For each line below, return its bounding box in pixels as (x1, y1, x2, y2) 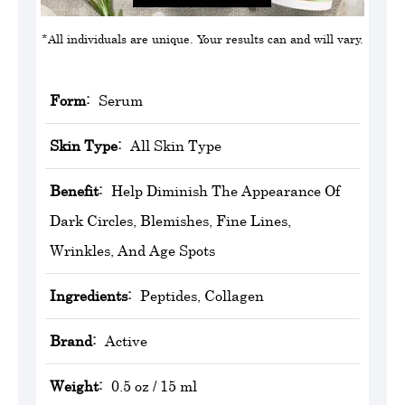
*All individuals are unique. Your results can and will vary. (42, 32, 363, 47)
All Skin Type (130, 137, 221, 155)
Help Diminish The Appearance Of (111, 182, 340, 201)
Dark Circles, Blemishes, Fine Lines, (50, 212, 291, 231)
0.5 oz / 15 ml (111, 377, 197, 396)
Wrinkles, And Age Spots (50, 241, 215, 260)
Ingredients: (50, 287, 131, 306)
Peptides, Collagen (140, 287, 264, 306)
